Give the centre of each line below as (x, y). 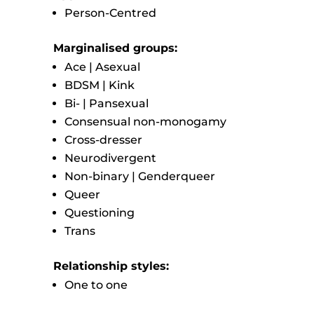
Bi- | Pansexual (106, 103)
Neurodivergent (110, 158)
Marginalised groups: (115, 48)
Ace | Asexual (102, 67)
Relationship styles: (111, 266)
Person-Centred (110, 13)
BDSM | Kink (99, 85)
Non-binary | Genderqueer (139, 176)
